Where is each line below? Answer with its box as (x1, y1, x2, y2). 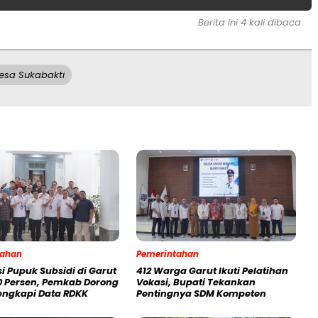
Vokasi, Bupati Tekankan (136, 275, 256, 290)
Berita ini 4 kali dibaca (198, 16, 301, 30)
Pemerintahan (136, 248, 199, 261)
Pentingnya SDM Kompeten (136, 287, 266, 301)
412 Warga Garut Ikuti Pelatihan (136, 264, 288, 278)
